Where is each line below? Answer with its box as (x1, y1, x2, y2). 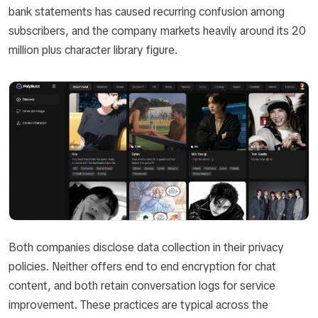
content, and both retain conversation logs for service (9, 278, 275, 293)
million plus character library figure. (9, 42, 177, 57)
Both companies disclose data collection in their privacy (9, 239, 284, 255)
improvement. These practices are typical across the (9, 297, 268, 312)
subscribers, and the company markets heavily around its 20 (9, 23, 306, 38)
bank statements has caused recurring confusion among (9, 4, 285, 19)
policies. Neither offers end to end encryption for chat (9, 258, 276, 274)
